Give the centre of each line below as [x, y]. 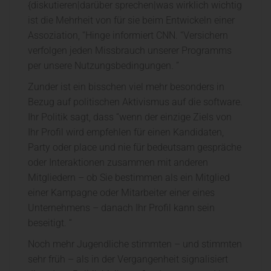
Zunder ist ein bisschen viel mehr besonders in [126, 87]
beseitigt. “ [50, 223]
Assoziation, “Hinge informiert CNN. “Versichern [128, 36]
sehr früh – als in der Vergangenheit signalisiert [128, 260]
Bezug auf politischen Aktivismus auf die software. [135, 102]
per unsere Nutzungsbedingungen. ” [103, 66]
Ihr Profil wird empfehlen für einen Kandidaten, [126, 132]
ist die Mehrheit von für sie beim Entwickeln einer [131, 21]
